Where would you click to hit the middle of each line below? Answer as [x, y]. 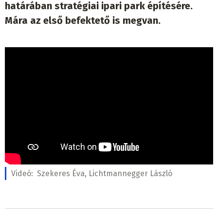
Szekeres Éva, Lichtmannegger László [105, 174]
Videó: [23, 174]
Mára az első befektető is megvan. [83, 21]
